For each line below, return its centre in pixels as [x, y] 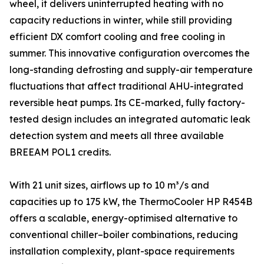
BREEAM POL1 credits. [60, 152]
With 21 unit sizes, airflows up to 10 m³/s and [109, 185]
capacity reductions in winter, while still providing [121, 20]
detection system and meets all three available [117, 136]
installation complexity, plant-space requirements [122, 251]
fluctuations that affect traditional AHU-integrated [126, 86]
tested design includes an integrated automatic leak [130, 119]
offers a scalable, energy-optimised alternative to [123, 218]
